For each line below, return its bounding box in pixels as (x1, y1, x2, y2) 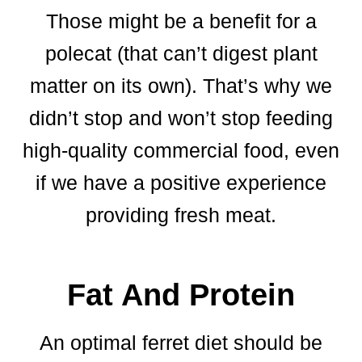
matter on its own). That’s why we (30, 74, 332, 97)
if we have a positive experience (36, 170, 326, 194)
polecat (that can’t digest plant (44, 41, 318, 65)
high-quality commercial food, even (23, 138, 339, 162)
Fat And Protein (67, 277, 295, 312)
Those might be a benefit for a (45, 9, 317, 32)
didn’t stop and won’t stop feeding (29, 106, 333, 129)
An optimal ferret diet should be (40, 330, 322, 354)
